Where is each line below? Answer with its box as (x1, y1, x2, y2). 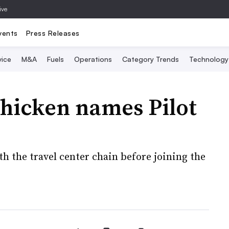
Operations (74, 55, 112, 63)
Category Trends (122, 55, 179, 63)
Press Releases (26, 28, 80, 37)
